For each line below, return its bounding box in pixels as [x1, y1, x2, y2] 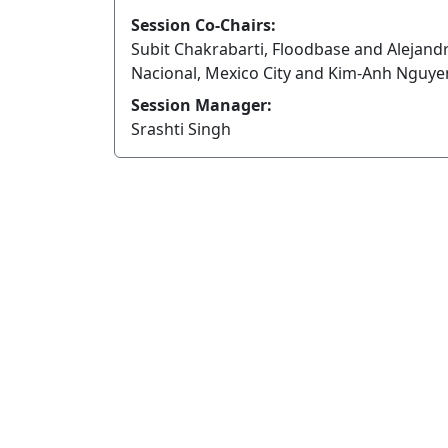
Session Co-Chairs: [131, 14, 276, 37]
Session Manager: [131, 94, 272, 117]
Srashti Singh [131, 118, 231, 141]
